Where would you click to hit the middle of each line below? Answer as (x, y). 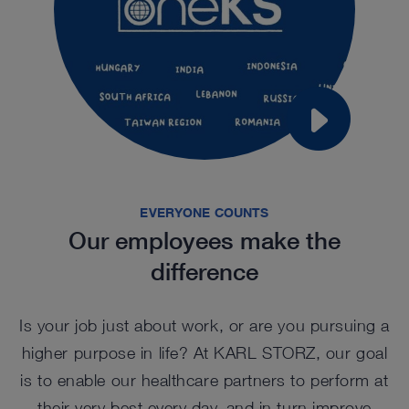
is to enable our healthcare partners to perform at (204, 380)
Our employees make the (204, 241)
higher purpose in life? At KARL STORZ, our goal (204, 352)
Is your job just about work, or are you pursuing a (204, 325)
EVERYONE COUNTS (204, 212)
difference (204, 272)
